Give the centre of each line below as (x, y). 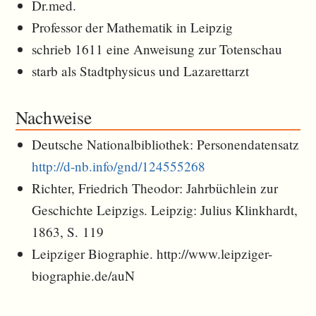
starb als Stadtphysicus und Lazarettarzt (141, 71)
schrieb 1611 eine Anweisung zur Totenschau (157, 49)
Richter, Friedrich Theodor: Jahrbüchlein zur (155, 188)
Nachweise (54, 117)
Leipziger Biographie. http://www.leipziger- (152, 253)
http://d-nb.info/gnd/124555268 (119, 166)
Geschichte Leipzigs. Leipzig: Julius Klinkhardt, (165, 209)
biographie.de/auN (84, 275)
